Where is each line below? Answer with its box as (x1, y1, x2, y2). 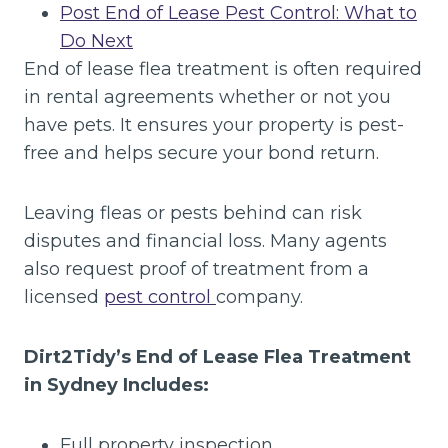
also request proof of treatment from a (24, 258, 369, 280)
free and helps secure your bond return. (24, 142, 379, 164)
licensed (24, 286, 104, 308)
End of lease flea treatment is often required (24, 58, 422, 80)
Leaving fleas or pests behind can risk (24, 202, 362, 224)
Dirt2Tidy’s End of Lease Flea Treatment (24, 346, 411, 368)
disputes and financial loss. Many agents (24, 230, 387, 252)
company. (216, 286, 303, 308)
